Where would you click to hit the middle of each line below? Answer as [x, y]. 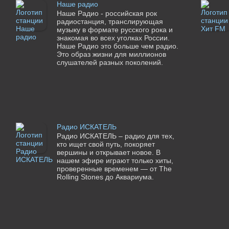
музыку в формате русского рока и [114, 30]
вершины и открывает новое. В [108, 153]
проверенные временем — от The [114, 169]
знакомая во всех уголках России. [113, 38]
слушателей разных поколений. [110, 63]
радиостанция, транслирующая [110, 22]
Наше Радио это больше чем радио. [117, 46]
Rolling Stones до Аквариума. [105, 177]
